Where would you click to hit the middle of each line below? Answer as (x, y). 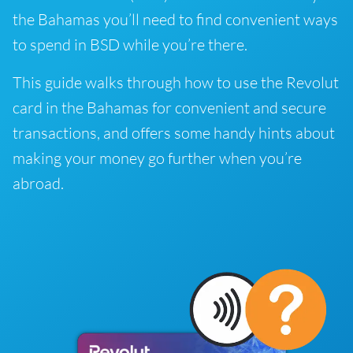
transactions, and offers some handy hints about (174, 133)
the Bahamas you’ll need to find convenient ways (175, 19)
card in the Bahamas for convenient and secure (169, 108)
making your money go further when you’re (157, 158)
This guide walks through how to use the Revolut (176, 82)
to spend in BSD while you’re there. (130, 45)
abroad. (38, 183)
